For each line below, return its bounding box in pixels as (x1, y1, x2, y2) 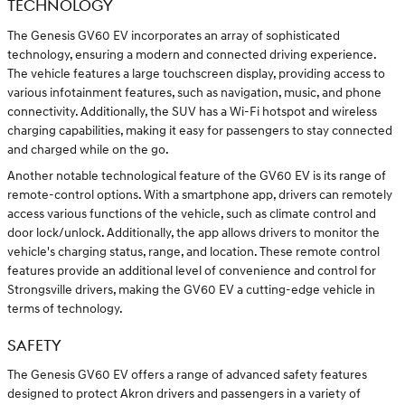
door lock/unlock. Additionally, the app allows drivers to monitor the (7, 224, 380, 240)
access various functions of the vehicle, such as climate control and (7, 205, 376, 221)
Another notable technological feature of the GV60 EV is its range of (7, 167, 386, 184)
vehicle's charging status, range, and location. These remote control (7, 243, 380, 259)
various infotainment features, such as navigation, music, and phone (7, 84, 381, 100)
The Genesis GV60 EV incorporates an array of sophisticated (7, 27, 340, 43)
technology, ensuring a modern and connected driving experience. (7, 46, 376, 62)
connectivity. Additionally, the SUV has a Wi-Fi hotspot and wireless (7, 103, 377, 119)
